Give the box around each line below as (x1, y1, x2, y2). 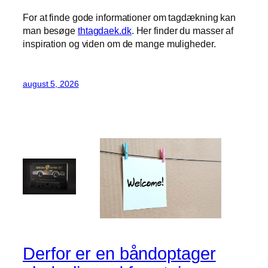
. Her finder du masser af (131, 25, 234, 36)
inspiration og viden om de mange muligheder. (23, 38, 216, 50)
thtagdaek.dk (77, 25, 132, 36)
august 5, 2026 (23, 78, 79, 89)
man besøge (23, 25, 78, 36)
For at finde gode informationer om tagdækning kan (23, 12, 236, 23)
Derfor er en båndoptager (23, 243, 216, 263)
